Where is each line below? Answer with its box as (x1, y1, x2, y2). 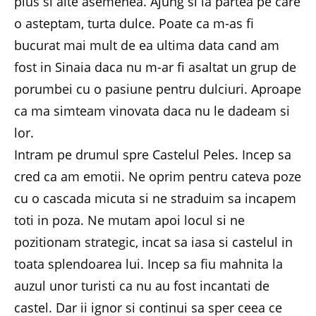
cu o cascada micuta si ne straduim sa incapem (14, 189, 296, 207)
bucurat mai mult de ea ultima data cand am (14, 36, 279, 54)
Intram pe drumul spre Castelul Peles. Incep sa (14, 145, 291, 163)
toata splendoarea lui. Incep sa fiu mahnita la (14, 255, 283, 272)
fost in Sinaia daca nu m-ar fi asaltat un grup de (14, 58, 296, 75)
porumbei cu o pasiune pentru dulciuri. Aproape (14, 80, 301, 97)
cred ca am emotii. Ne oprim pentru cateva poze (14, 167, 301, 185)
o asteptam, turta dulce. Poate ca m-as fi (14, 14, 254, 32)
